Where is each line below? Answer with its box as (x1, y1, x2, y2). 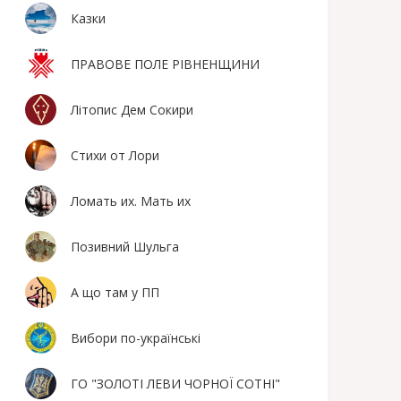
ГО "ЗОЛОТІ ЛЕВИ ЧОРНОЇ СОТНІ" (71, 375, 281, 392)
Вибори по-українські (71, 329, 201, 346)
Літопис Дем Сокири (71, 101, 194, 118)
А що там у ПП (71, 284, 160, 301)
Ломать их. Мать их (71, 192, 192, 209)
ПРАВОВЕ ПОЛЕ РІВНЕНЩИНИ (71, 55, 260, 73)
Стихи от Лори (71, 147, 160, 164)
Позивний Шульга (71, 238, 180, 255)
